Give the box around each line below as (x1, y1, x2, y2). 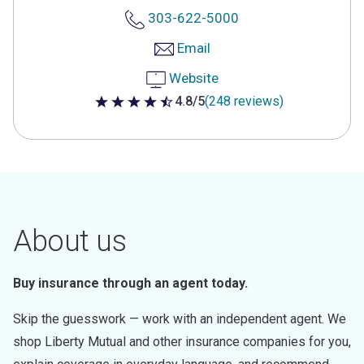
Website (168, 70, 219, 86)
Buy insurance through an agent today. (13, 275, 248, 291)
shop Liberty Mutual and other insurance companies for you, (13, 334, 351, 349)
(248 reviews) (205, 93, 284, 109)
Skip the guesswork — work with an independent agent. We (13, 311, 346, 327)
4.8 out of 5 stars (93, 104, 190, 120)
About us (13, 224, 126, 258)
